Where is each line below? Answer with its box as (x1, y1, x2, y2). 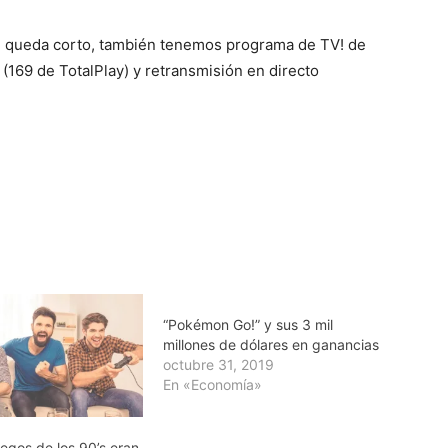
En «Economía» (162, 375, 262, 393)
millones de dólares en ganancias (162, 335, 379, 353)
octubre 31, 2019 (162, 355, 274, 373)
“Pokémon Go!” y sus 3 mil (162, 315, 333, 333)
